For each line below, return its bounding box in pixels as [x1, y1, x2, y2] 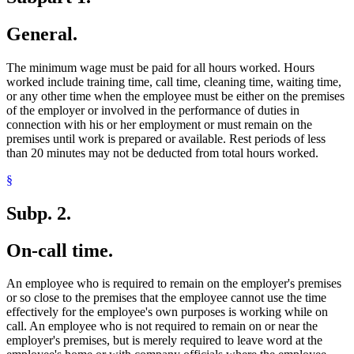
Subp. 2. [6, 202, 71, 224]
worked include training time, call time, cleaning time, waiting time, [6, 74, 341, 88]
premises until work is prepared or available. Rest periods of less [6, 131, 326, 145]
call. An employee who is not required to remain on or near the [6, 319, 318, 333]
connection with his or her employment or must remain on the [6, 117, 312, 131]
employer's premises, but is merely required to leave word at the [6, 333, 322, 348]
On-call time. [6, 239, 113, 261]
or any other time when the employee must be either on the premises [6, 88, 345, 103]
